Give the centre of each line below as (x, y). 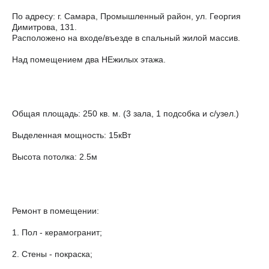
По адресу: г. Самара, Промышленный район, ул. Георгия (126, 17)
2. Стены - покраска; (52, 254)
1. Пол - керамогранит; (57, 233)
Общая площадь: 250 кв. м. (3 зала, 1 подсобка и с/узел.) (125, 114)
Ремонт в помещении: (56, 211)
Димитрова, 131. (44, 27)
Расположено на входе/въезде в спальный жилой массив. (126, 38)
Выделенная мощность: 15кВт (71, 135)
